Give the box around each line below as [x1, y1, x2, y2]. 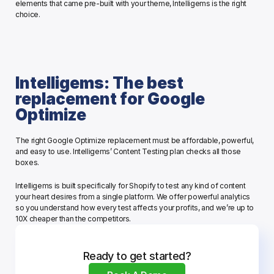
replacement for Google [15, 89, 205, 109]
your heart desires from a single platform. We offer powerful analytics [15, 192, 250, 202]
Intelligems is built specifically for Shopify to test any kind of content [15, 181, 246, 191]
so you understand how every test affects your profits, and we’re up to [15, 203, 254, 213]
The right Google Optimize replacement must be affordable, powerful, [15, 136, 254, 146]
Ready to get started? [83, 250, 191, 263]
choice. [15, 10, 42, 20]
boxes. [15, 158, 41, 168]
